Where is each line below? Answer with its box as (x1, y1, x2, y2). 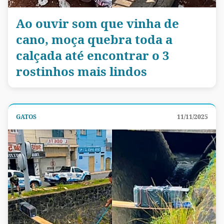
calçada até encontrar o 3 (16, 46, 169, 63)
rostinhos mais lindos (16, 62, 147, 79)
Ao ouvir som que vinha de (16, 14, 179, 31)
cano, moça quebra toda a (16, 30, 172, 47)
